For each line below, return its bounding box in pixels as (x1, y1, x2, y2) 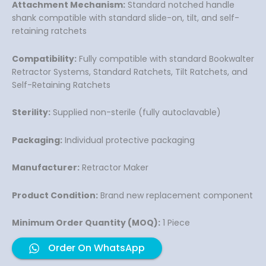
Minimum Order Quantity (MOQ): (12, 217, 160, 229)
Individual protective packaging (62, 134, 195, 146)
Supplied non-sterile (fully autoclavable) (50, 106, 221, 119)
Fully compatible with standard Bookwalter (77, 52, 254, 65)
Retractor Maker (80, 161, 148, 174)
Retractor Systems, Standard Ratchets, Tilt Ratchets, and (12, 65, 248, 78)
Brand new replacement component (98, 189, 253, 201)
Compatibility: (12, 52, 77, 65)
